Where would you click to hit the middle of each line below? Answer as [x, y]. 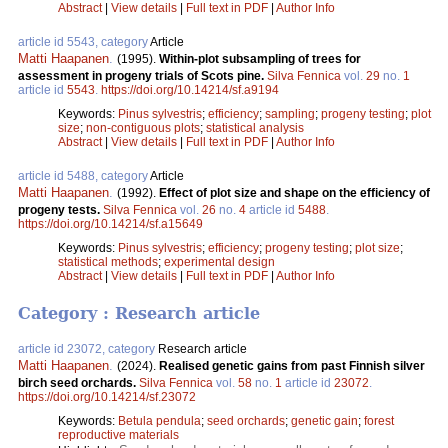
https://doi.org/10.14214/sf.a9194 [190, 89]
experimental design [219, 261]
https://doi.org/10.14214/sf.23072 [107, 397]
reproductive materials [118, 435]
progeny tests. [60, 209]
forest [379, 421]
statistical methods [108, 261]
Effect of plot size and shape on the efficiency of [294, 192]
